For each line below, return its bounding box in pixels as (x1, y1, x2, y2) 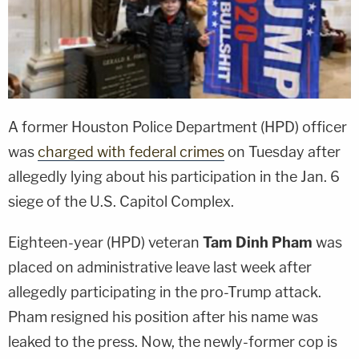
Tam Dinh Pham (203, 233, 313, 251)
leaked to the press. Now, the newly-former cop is (8, 333, 337, 350)
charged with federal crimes (38, 143, 224, 160)
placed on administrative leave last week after (8, 258, 312, 276)
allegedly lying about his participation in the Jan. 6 (8, 167, 340, 185)
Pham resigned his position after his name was (8, 308, 318, 325)
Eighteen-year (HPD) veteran (8, 233, 203, 251)
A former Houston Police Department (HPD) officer (8, 118, 347, 135)
